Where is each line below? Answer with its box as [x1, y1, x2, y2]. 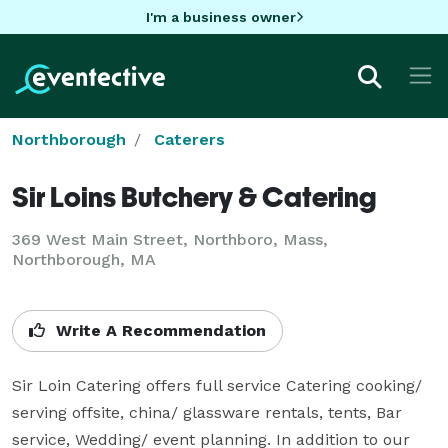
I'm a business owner [145, 8, 296, 25]
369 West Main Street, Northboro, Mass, [12, 229, 328, 249]
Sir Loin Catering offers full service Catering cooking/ [12, 375, 422, 395]
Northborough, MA [12, 249, 156, 269]
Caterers [154, 129, 225, 149]
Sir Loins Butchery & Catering [12, 179, 376, 213]
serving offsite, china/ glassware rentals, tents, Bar [12, 402, 402, 422]
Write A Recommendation [51, 320, 266, 340]
